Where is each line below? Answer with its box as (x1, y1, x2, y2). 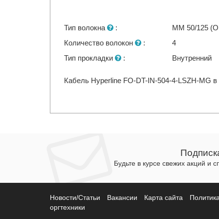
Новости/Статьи (50, 194, 100, 202)
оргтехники (50, 203, 85, 212)
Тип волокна (64, 23, 108, 32)
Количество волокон (64, 39, 135, 47)
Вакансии (107, 194, 137, 202)
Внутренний (172, 54, 212, 62)
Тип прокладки (64, 54, 115, 62)
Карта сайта (144, 194, 183, 202)
